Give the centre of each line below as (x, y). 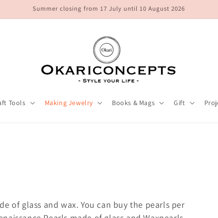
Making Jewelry (69, 103)
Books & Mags (134, 103)
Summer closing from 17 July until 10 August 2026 (109, 9)
